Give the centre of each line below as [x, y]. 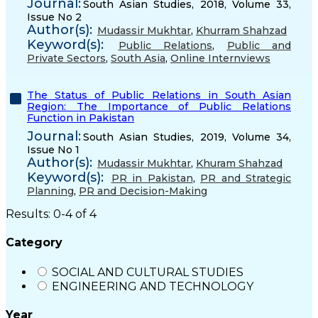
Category [34, 243]
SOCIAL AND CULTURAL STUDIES [148, 272]
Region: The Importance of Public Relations [159, 106]
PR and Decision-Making [143, 191]
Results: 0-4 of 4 [51, 214]
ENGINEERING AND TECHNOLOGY [153, 286]
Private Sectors [66, 58]
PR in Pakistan [152, 178]
